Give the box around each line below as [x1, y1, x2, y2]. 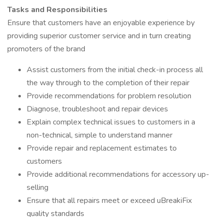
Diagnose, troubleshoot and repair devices [27, 104, 168, 114]
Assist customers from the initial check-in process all [27, 64, 203, 75]
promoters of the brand [7, 44, 85, 54]
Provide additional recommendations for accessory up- [27, 169, 209, 180]
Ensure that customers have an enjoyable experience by [7, 17, 195, 28]
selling [27, 182, 48, 193]
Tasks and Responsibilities [7, 4, 108, 15]
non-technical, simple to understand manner [27, 130, 172, 140]
